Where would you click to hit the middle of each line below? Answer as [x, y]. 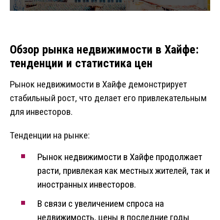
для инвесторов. [41, 112]
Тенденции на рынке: [50, 136]
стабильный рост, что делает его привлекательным [108, 98]
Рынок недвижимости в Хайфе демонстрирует [98, 84]
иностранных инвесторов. [87, 185]
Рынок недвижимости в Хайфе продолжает [120, 157]
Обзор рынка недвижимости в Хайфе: [104, 50]
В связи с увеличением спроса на [101, 204]
